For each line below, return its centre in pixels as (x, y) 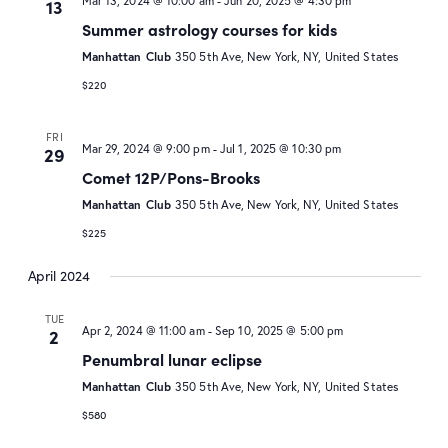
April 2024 (58, 276)
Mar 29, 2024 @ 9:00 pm (145, 149)
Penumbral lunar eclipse (171, 359)
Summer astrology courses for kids (209, 29)
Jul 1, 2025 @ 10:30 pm (281, 149)
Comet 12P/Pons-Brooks (170, 177)
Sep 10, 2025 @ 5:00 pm (279, 331)
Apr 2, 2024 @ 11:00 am (143, 331)
